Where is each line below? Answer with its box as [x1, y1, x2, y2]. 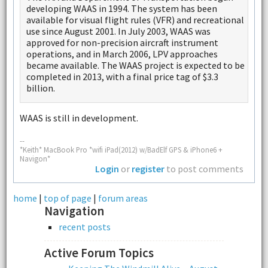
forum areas [98, 192, 148, 205]
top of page [43, 192, 92, 205]
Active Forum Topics [44, 245, 154, 261]
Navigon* [19, 154, 50, 164]
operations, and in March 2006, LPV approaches [26, 47, 218, 60]
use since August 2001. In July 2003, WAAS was [26, 25, 211, 37]
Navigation [44, 203, 104, 220]
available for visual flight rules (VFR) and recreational [26, 13, 244, 26]
